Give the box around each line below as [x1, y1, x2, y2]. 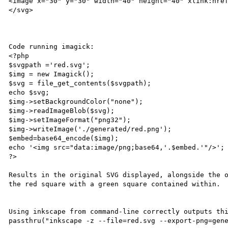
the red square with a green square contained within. [9, 180, 221, 188]
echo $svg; [9, 88, 50, 96]
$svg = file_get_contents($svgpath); [9, 79, 152, 87]
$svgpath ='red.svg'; [9, 61, 91, 69]
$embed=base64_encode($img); [9, 134, 119, 142]
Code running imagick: [9, 42, 95, 50]
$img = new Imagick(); [9, 70, 95, 78]
